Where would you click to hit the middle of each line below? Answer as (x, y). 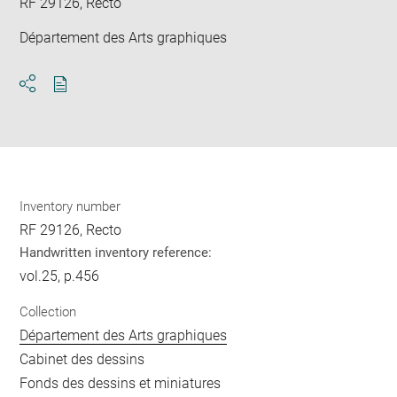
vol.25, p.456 (60, 276)
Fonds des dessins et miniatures (121, 383)
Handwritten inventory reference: (116, 253)
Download (92, 100)
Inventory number (70, 207)
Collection (48, 311)
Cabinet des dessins (82, 359)
